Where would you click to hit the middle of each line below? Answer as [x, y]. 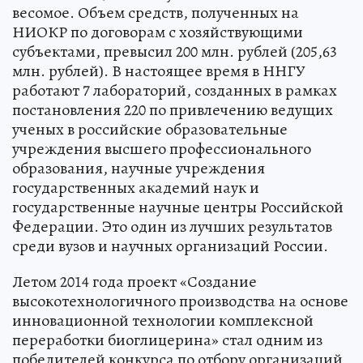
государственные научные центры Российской [178, 207]
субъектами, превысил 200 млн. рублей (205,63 [175, 52]
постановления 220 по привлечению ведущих [173, 110]
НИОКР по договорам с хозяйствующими [158, 32]
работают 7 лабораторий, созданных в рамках [175, 91]
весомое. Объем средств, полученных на [156, 13]
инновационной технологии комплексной [163, 321]
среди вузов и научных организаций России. [170, 246]
